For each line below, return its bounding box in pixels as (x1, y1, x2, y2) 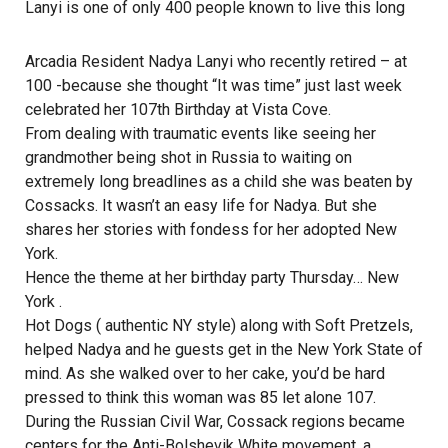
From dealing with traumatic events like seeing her (25, 124, 376, 143)
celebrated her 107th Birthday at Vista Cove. (25, 100, 331, 119)
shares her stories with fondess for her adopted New (25, 220, 397, 239)
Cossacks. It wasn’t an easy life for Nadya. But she (25, 196, 377, 215)
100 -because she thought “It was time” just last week (25, 76, 402, 95)
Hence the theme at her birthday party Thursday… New (25, 268, 399, 287)
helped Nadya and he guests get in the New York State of (25, 340, 423, 359)
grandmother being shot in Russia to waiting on (25, 148, 352, 167)
